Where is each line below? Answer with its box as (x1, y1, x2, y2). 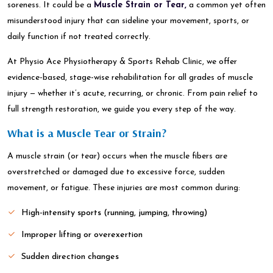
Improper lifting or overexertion (21, 230, 143, 239)
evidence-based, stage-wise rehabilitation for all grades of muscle (7, 73, 253, 82)
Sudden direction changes (21, 252, 119, 261)
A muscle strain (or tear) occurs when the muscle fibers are (7, 152, 227, 161)
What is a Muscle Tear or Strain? (7, 126, 166, 140)
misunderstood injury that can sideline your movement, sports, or (7, 16, 249, 26)
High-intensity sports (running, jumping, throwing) (21, 208, 207, 218)
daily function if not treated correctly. (7, 32, 151, 41)
